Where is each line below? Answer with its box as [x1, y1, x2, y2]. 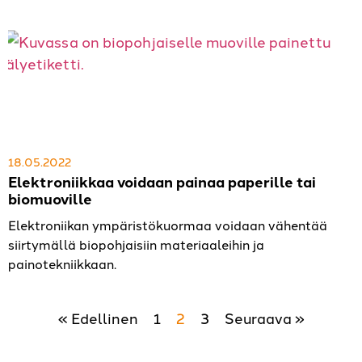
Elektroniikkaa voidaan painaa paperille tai [8, 170, 316, 193]
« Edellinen [57, 307, 138, 329]
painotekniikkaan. [8, 255, 116, 273]
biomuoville [8, 187, 92, 210]
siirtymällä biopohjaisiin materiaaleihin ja [8, 235, 264, 254]
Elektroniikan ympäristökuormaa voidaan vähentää [8, 216, 327, 234]
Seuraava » [224, 307, 305, 329]
